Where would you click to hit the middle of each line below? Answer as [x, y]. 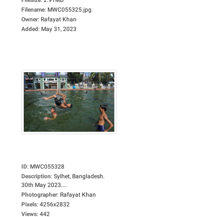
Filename [33, 9]
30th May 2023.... [44, 185]
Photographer [39, 194]
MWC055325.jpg [70, 9]
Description [36, 176]
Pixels [29, 204]
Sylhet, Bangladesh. [79, 176]
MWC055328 [47, 166]
